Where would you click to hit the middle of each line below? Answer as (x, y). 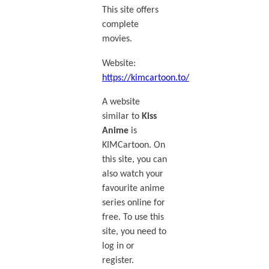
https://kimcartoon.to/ (145, 78)
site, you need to (134, 231)
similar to (122, 116)
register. (118, 260)
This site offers (130, 11)
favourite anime (133, 188)
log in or (118, 246)
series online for (133, 203)
